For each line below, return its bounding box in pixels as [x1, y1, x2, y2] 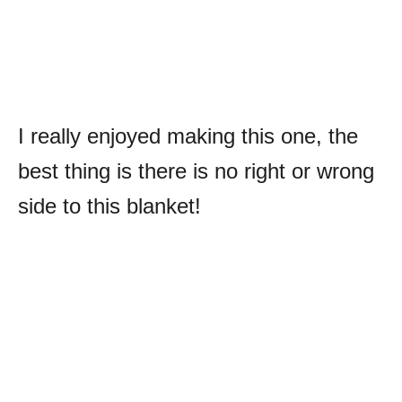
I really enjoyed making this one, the [18, 123, 358, 148]
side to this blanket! [18, 193, 201, 218]
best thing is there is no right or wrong [18, 158, 374, 183]
